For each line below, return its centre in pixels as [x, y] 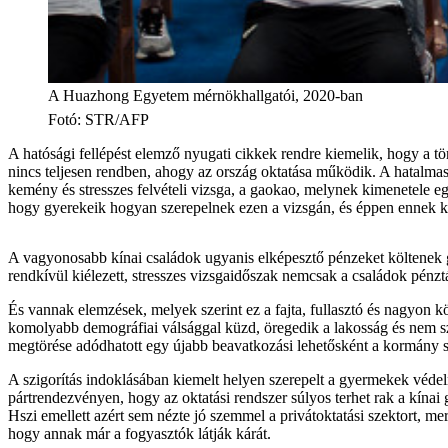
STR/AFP [117, 119]
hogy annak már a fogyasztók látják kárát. [139, 433]
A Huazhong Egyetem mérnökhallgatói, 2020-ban [205, 95]
